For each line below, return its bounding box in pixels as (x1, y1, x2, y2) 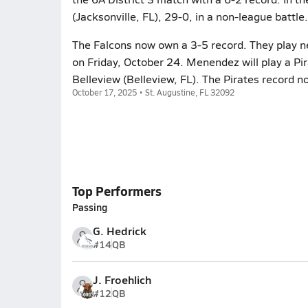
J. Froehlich (92, 272, 151, 287)
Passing (71, 200, 107, 214)
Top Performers (71, 182, 162, 199)
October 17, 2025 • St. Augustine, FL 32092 (71, 87, 234, 98)
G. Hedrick (92, 223, 146, 239)
